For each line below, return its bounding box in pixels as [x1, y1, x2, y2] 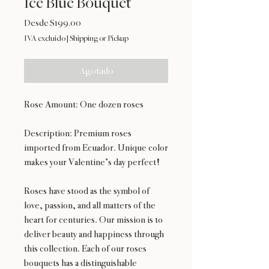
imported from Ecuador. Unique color [24, 142, 168, 154]
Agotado [79, 66, 113, 76]
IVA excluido [24, 34, 65, 43]
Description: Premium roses [24, 127, 131, 139]
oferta [80, 38, 104, 48]
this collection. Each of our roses [24, 243, 147, 255]
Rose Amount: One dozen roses [24, 98, 144, 110]
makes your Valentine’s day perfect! [24, 156, 160, 168]
